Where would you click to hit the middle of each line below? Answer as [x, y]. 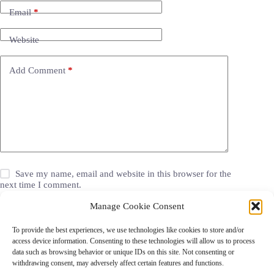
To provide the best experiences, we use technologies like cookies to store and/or [128, 230]
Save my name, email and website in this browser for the [124, 173]
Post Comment [45, 217]
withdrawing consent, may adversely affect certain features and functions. [118, 263]
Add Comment [37, 71]
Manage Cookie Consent [137, 206]
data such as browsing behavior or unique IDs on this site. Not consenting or [123, 252]
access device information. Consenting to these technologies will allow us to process [134, 241]
